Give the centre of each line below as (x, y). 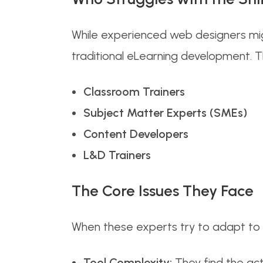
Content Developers (136, 134)
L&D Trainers (117, 155)
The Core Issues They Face (163, 191)
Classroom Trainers (134, 92)
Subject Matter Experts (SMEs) (165, 113)
